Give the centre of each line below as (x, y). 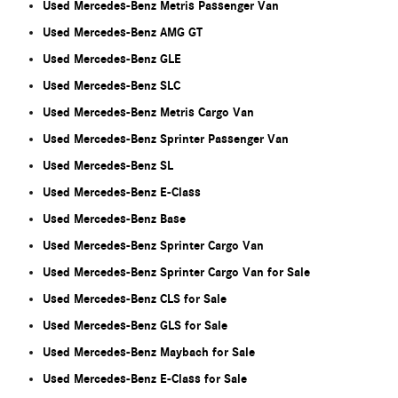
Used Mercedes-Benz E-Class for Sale (145, 379)
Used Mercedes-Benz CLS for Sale (135, 299)
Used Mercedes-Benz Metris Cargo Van (148, 113)
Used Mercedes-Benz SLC (111, 86)
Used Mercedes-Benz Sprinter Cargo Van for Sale (176, 273)
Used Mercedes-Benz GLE (112, 60)
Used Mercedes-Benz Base (114, 219)
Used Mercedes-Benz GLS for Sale (135, 326)
